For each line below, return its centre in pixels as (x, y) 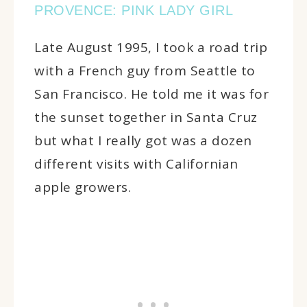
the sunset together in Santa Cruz (146, 117)
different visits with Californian (136, 163)
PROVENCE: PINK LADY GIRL (134, 10)
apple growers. (83, 187)
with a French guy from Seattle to (145, 70)
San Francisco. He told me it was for (151, 94)
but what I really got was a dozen (143, 140)
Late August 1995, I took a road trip (151, 47)
